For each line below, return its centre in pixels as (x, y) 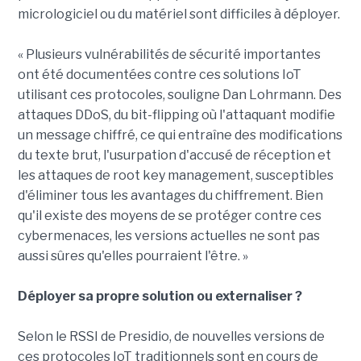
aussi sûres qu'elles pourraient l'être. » (133, 256)
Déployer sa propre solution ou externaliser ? (160, 297)
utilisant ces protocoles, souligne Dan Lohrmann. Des (179, 95)
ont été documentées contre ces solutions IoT (159, 75)
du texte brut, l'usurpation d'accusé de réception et (174, 156)
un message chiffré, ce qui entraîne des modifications (180, 135)
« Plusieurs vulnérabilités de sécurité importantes (169, 55)
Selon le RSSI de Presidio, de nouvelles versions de (171, 337)
